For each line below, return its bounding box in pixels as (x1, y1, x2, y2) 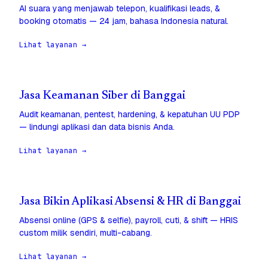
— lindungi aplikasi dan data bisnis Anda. (19, 121, 175, 133)
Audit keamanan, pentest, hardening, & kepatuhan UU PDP (19, 109, 240, 120)
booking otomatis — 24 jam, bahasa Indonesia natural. (19, 16, 229, 27)
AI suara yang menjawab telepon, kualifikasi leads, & (19, 3, 220, 14)
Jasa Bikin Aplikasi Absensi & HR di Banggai (19, 196, 241, 208)
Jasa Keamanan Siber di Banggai (19, 90, 185, 102)
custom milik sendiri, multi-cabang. (19, 227, 152, 239)
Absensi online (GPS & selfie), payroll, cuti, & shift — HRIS (19, 215, 238, 226)
